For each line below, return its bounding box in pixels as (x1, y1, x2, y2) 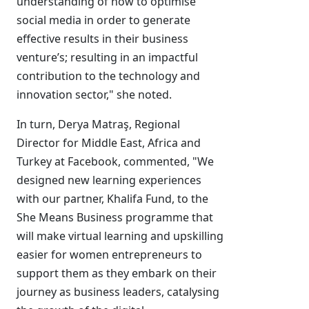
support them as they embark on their (17, 266, 217, 281)
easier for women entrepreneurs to (17, 247, 202, 262)
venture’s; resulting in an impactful (17, 50, 198, 65)
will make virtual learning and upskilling (17, 228, 223, 243)
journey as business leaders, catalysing (17, 284, 219, 299)
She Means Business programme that (17, 210, 213, 225)
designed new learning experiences (17, 172, 201, 188)
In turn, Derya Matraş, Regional (17, 117, 180, 132)
